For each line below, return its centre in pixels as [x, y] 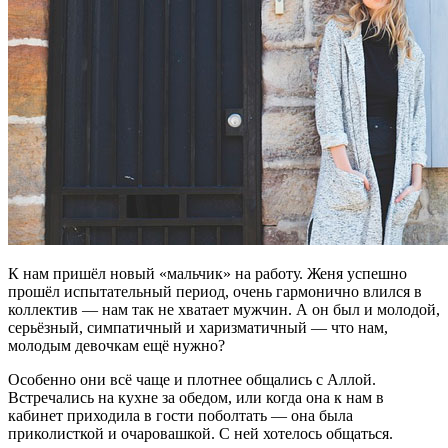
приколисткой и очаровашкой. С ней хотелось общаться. [200, 434]
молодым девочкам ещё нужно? [116, 346]
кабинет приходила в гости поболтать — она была [180, 416]
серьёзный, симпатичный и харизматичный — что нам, [198, 328]
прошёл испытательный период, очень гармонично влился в [215, 292]
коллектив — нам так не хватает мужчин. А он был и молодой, [224, 310]
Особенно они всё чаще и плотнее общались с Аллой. [192, 380]
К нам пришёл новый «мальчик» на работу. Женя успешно [207, 274]
